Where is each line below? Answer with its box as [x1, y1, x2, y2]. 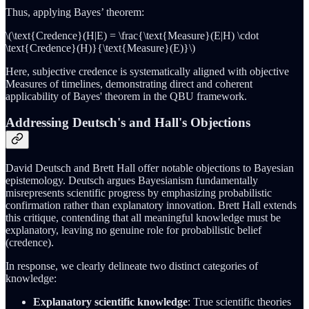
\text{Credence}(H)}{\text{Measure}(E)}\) [6, 41, 195, 54]
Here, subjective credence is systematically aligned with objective [6, 65, 289, 77]
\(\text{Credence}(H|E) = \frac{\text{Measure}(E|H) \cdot [6, 29, 259, 41]
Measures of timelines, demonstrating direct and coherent [6, 77, 252, 90]
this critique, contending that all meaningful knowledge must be [6, 212, 281, 224]
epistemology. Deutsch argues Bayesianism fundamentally [6, 175, 258, 187]
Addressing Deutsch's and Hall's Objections [6, 115, 250, 130]
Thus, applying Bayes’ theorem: [6, 6, 144, 18]
